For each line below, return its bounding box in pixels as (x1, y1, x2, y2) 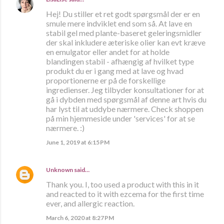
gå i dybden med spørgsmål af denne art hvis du (46, 94, 206, 104)
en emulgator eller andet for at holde (46, 47, 169, 57)
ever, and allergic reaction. (46, 198, 134, 208)
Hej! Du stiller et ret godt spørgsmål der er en (46, 9, 200, 19)
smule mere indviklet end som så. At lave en (46, 18, 192, 28)
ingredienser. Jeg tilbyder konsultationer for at (46, 85, 204, 95)
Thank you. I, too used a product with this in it (46, 179, 199, 189)
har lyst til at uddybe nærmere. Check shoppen (46, 104, 203, 114)
